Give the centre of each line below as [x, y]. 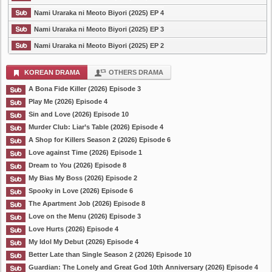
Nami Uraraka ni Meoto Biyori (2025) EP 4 [99, 13]
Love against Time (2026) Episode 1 [85, 152]
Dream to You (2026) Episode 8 [77, 165]
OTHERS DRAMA [136, 72]
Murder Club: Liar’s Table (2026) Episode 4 [96, 127]
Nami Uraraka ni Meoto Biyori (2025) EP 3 [99, 29]
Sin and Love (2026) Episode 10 [79, 114]
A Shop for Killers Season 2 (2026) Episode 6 [100, 140]
